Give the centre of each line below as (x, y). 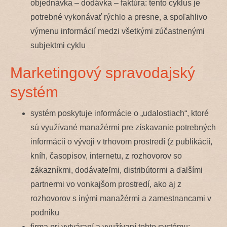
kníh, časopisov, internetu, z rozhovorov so (106, 156)
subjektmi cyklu (58, 45)
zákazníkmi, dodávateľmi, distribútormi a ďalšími (117, 170)
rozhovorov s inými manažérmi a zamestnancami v (121, 198)
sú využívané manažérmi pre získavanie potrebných (123, 127)
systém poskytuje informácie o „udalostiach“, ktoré (120, 113)
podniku (45, 212)
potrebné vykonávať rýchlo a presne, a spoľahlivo (119, 17)
